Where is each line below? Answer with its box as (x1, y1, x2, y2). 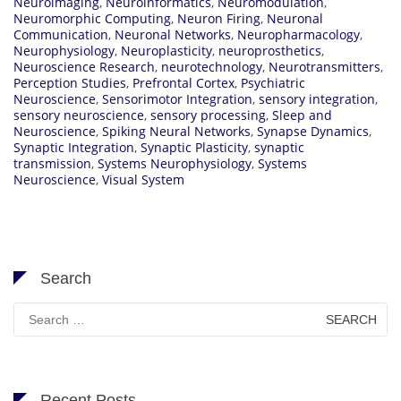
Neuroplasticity (121, 41, 212, 59)
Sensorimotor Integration (102, 90, 252, 107)
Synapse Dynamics (257, 122, 369, 140)
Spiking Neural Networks (102, 122, 251, 140)
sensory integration (259, 90, 375, 107)
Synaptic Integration (13, 138, 134, 156)
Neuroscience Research (13, 57, 155, 75)
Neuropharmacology (237, 25, 360, 43)
